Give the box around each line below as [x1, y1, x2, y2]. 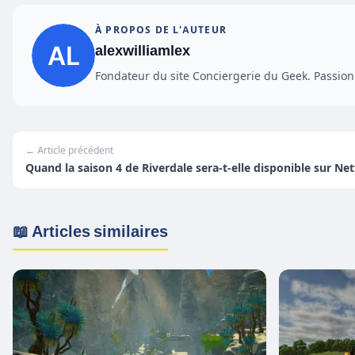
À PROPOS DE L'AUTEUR [95, 24, 227, 36]
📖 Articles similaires [13, 220, 168, 243]
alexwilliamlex [95, 40, 190, 61]
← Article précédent [25, 144, 113, 157]
